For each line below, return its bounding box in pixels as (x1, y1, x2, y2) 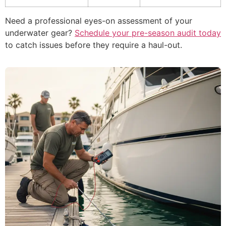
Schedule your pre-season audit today (75, 28, 221, 38)
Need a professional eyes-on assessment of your (5, 16, 192, 26)
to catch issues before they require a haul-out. (5, 40, 182, 50)
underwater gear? (5, 28, 75, 38)
